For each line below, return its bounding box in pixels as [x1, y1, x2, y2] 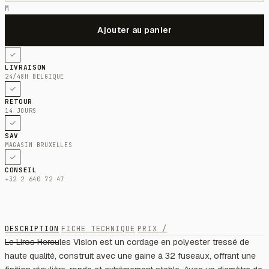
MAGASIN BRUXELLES [5, 141, 73, 149]
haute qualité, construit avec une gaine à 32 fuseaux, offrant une [5, 250, 256, 261]
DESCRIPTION [5, 223, 59, 234]
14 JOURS [5, 106, 37, 115]
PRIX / [138, 223, 168, 234]
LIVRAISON [5, 62, 46, 71]
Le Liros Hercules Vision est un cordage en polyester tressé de [5, 236, 249, 247]
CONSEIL [5, 165, 37, 174]
